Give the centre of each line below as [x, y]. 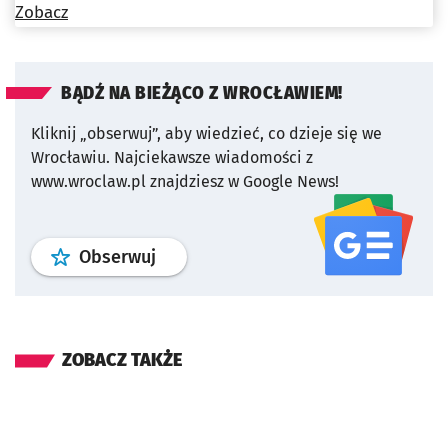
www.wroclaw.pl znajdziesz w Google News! [185, 182]
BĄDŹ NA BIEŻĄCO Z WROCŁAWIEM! [202, 94]
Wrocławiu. [70, 158]
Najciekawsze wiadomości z [213, 158]
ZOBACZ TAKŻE [122, 360]
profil [177, 256]
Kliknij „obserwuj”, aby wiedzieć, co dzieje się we [206, 134]
